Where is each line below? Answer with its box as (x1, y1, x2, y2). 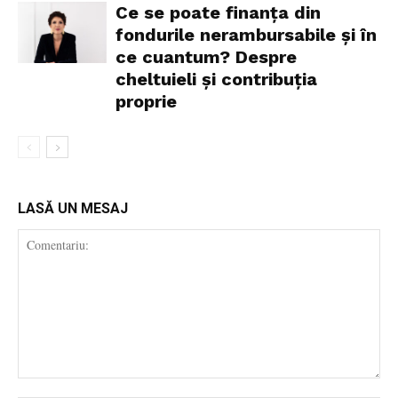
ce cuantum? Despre (115, 46, 297, 68)
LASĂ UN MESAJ (18, 200, 128, 218)
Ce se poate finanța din (115, 2, 321, 24)
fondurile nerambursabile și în (115, 24, 377, 46)
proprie (115, 91, 177, 113)
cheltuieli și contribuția (115, 68, 317, 91)
